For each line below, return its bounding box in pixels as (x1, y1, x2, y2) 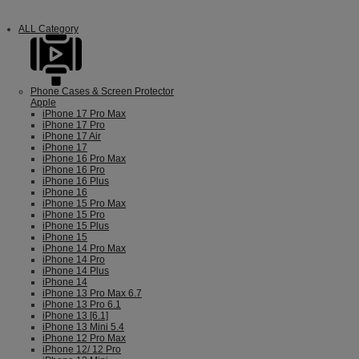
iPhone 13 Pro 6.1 (42, 299, 121, 310)
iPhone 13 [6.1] (42, 310, 108, 321)
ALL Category (18, 23, 79, 34)
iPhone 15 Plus (42, 220, 109, 232)
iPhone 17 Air (42, 131, 101, 142)
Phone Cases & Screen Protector (30, 86, 174, 97)
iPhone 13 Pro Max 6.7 (42, 288, 142, 299)
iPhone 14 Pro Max (42, 243, 126, 254)
